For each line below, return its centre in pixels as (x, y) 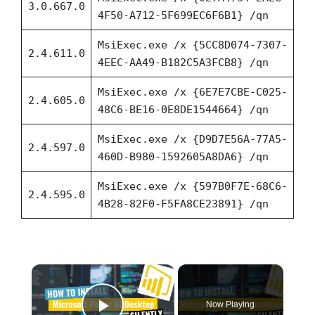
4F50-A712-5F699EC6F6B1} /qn (183, 15)
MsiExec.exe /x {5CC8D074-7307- (192, 45)
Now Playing (231, 305)
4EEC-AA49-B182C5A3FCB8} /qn (183, 62)
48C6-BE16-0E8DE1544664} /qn (183, 109)
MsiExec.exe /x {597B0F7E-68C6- (192, 186)
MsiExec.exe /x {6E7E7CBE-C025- (192, 92)
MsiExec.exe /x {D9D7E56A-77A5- (192, 139)
